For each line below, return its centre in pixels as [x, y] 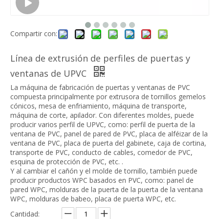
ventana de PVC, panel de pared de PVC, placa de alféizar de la [109, 134]
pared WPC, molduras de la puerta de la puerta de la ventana [107, 190]
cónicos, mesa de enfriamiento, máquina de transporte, [99, 106]
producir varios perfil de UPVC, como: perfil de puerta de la [103, 125]
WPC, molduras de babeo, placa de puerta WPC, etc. [93, 199]
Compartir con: [34, 34]
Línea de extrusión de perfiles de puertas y [100, 58]
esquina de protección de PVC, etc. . [67, 162]
